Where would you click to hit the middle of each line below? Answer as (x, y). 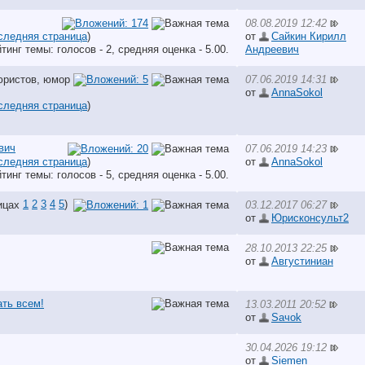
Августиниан (302, 261)
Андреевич (272, 49)
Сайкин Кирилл (309, 36)
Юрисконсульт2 (310, 218)
